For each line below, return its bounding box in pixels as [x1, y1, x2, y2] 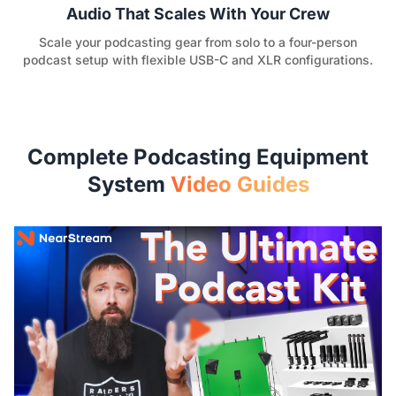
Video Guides [170, 171, 309, 198]
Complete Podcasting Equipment [27, 144, 369, 171]
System [87, 171, 171, 198]
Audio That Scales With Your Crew [66, 4, 330, 24]
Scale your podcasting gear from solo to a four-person [39, 34, 357, 50]
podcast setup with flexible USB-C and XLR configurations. [23, 52, 373, 68]
